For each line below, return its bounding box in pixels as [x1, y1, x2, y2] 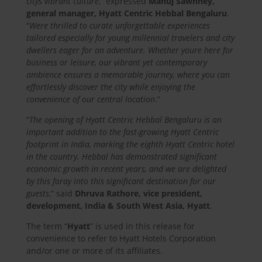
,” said [49, 188, 75, 199]
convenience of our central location [26, 94, 155, 105]
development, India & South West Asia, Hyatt [26, 200, 210, 212]
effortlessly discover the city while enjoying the [26, 81, 195, 93]
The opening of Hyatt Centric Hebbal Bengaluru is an [29, 114, 222, 126]
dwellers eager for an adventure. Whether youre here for [26, 44, 233, 56]
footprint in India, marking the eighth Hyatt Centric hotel [26, 139, 235, 150]
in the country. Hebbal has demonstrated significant [26, 151, 217, 163]
